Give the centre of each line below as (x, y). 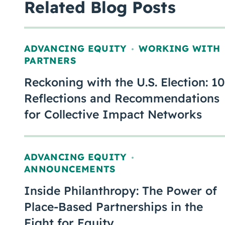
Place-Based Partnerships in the (114, 207)
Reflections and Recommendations (122, 98)
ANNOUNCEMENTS (70, 169)
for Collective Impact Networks (113, 114)
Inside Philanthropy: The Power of (121, 191)
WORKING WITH (180, 48)
